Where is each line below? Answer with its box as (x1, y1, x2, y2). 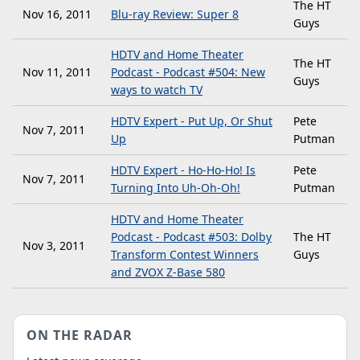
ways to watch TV (111, 82, 202, 97)
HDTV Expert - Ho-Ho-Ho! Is (111, 162, 256, 178)
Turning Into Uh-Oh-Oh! (111, 180, 240, 195)
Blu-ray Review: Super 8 (111, 6, 239, 22)
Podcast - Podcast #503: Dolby (111, 229, 272, 244)
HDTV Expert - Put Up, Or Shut (111, 113, 272, 129)
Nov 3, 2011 (22, 238, 85, 253)
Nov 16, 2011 (22, 6, 92, 22)
